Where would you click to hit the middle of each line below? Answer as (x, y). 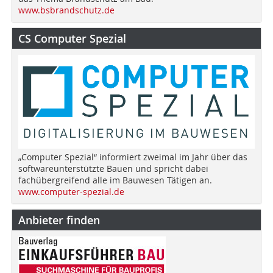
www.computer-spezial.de (71, 191)
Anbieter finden (59, 220)
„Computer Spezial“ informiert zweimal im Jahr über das (133, 157)
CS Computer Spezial (72, 38)
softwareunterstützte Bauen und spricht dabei (113, 168)
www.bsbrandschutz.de (66, 10)
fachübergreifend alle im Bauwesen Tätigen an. (115, 180)
